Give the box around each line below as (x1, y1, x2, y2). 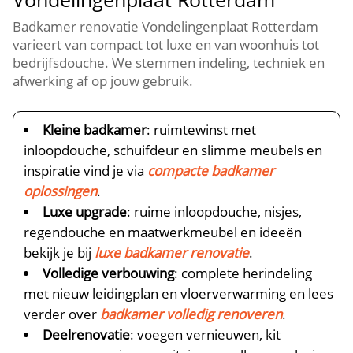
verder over (24, 305, 101, 323)
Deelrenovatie (43, 325, 131, 344)
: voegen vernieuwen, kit (130, 325, 281, 344)
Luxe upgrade (43, 203, 128, 221)
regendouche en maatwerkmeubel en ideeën (24, 223, 303, 241)
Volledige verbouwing (43, 264, 175, 282)
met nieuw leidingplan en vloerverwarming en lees (24, 284, 334, 303)
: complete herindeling (174, 264, 313, 282)
